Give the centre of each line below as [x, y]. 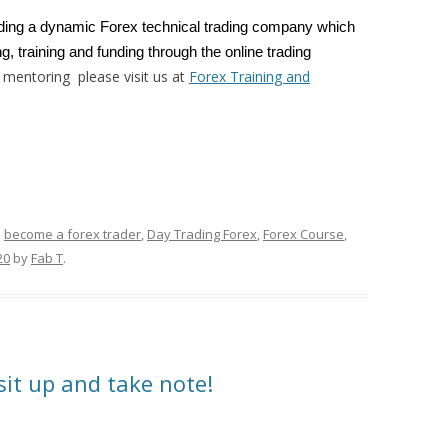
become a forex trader [72, 234]
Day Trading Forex [202, 234]
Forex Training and [249, 76]
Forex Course [303, 234]
